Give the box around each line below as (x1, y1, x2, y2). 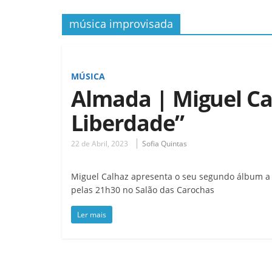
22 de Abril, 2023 (71, 138, 128, 149)
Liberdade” (71, 107, 184, 138)
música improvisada (69, 16, 173, 31)
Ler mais (77, 209, 106, 220)
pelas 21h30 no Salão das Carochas (71, 183, 214, 195)
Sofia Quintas (142, 138, 187, 149)
